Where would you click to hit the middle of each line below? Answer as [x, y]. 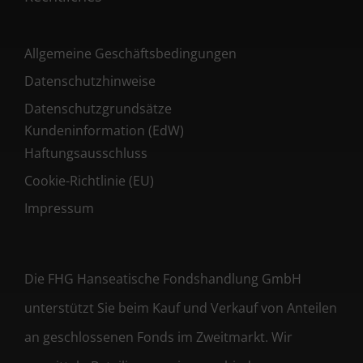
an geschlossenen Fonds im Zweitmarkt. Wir [158, 337]
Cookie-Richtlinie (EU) [89, 181]
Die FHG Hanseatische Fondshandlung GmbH [163, 279]
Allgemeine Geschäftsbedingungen [130, 53]
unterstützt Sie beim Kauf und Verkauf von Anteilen [181, 308]
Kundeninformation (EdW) [104, 130]
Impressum [59, 208]
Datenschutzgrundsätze [98, 109]
